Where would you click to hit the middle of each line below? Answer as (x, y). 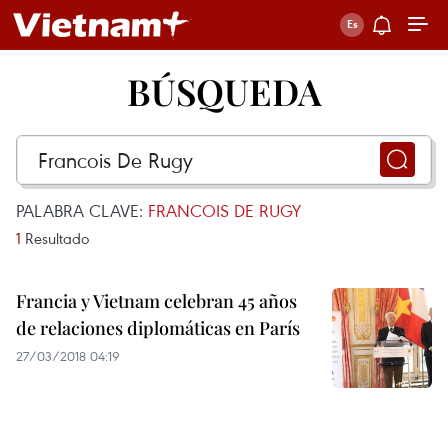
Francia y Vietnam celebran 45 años (156, 301)
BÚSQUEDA (224, 91)
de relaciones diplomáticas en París (158, 328)
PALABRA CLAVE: (82, 210)
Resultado (55, 238)
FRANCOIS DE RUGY (224, 210)
